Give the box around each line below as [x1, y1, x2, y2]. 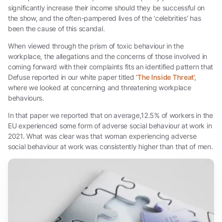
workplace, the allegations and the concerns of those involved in [8, 52, 208, 60]
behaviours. [8, 93, 44, 102]
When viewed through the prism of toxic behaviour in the [8, 41, 184, 50]
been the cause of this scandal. [8, 24, 105, 33]
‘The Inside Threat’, [136, 72, 196, 81]
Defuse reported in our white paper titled [8, 72, 136, 81]
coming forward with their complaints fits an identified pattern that [8, 62, 213, 71]
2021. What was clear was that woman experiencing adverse [8, 131, 197, 140]
